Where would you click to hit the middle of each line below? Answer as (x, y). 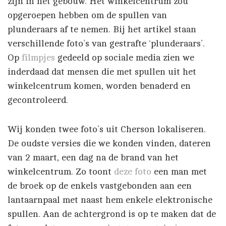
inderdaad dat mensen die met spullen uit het (102, 72)
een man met (180, 172)
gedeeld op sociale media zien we (126, 58)
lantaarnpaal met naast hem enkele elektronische (110, 200)
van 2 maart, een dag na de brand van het (93, 158)
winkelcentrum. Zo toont (61, 172)
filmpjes (40, 58)
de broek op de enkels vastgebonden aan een (100, 186)
